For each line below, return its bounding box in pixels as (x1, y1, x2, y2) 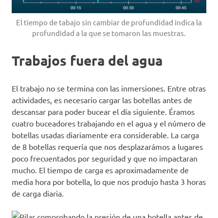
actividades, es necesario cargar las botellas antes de (12, 94, 192, 105)
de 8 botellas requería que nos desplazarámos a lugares (12, 141, 203, 151)
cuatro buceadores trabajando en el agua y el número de (12, 118, 206, 128)
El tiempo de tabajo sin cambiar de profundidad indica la (16, 17, 202, 27)
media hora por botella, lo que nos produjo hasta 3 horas (12, 176, 206, 186)
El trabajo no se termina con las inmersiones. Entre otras (12, 83, 206, 93)
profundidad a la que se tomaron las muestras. (32, 28, 186, 37)
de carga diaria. (12, 188, 64, 198)
